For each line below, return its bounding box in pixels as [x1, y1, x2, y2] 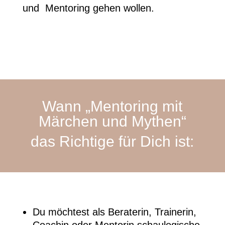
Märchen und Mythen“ [38, 113, 186, 130]
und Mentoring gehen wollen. [22, 2, 154, 14]
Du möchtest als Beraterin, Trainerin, [32, 206, 196, 217]
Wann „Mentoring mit [42, 97, 183, 115]
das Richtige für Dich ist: [31, 133, 194, 150]
